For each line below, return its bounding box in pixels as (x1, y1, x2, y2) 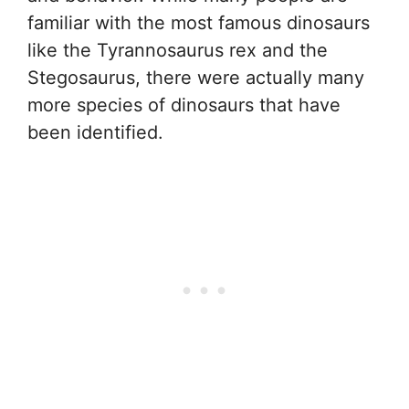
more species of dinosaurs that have (27, 94, 341, 117)
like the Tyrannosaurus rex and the (27, 39, 328, 62)
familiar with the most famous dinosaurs (27, 12, 370, 35)
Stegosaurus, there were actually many (27, 67, 364, 89)
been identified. (27, 121, 163, 144)
